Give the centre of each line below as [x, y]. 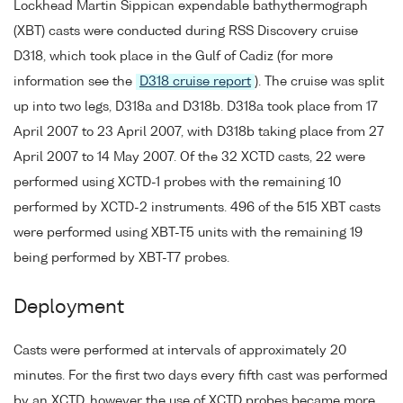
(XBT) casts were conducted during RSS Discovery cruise [186, 32]
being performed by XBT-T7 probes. [121, 259]
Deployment [69, 309]
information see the [75, 82]
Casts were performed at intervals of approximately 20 [180, 351]
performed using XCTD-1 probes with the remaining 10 [177, 183]
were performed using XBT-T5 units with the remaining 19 [188, 233]
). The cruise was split [319, 82]
